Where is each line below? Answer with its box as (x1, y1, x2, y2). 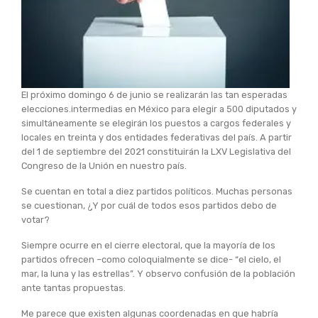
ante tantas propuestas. (21, 282, 126, 293)
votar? (21, 214, 50, 225)
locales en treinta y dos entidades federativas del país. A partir (21, 131, 292, 143)
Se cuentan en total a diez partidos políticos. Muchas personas (21, 185, 292, 197)
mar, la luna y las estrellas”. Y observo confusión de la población (21, 268, 295, 279)
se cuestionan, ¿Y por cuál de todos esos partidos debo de (21, 199, 277, 211)
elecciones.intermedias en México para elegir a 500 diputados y (21, 103, 297, 114)
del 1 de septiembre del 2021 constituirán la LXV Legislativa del (21, 146, 291, 157)
